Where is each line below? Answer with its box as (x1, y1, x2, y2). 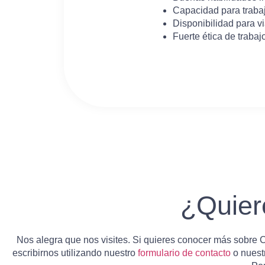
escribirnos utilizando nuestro (12, 247, 138, 258)
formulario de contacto (138, 247, 231, 258)
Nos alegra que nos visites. (17, 234, 130, 245)
